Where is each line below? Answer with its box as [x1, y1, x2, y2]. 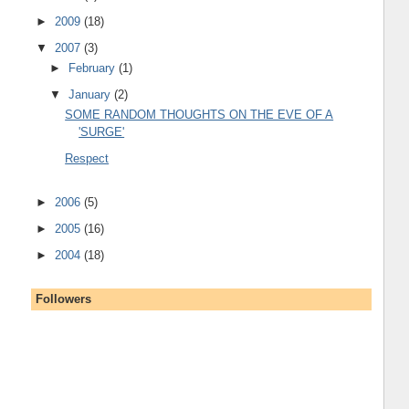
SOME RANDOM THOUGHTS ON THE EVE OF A [65, 108, 334, 122]
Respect [65, 151, 110, 165]
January [68, 87, 115, 101]
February [68, 61, 120, 76]
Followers [35, 291, 91, 306]
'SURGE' [79, 125, 125, 140]
